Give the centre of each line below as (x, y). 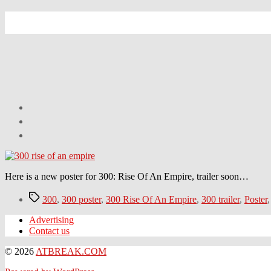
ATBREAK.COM (71, 251)
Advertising (51, 220)
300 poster (81, 199)
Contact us (49, 230)
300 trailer (220, 199)
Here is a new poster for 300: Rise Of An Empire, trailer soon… (127, 176)
